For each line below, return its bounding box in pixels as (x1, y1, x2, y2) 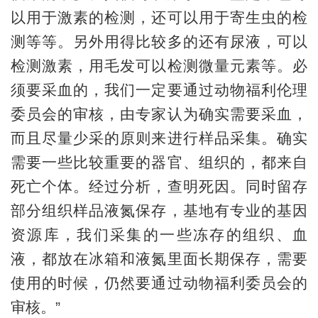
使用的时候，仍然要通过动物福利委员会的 (10, 274, 308, 291)
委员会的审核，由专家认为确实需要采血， (10, 105, 308, 122)
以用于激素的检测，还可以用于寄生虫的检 (10, 9, 308, 26)
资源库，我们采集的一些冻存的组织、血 (10, 226, 308, 243)
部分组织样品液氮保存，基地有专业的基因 (10, 202, 308, 219)
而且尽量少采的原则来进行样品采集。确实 (10, 129, 308, 146)
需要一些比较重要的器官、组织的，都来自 (10, 153, 308, 170)
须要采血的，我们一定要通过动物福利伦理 (10, 81, 308, 98)
